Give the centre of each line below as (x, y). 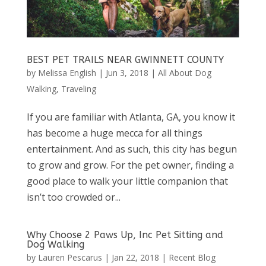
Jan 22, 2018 (135, 257)
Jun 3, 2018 (127, 72)
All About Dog (184, 72)
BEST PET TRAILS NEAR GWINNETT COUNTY (125, 59)
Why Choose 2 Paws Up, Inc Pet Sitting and (125, 235)
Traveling (78, 88)
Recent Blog (192, 257)
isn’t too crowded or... (73, 197)
